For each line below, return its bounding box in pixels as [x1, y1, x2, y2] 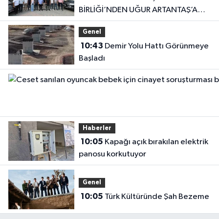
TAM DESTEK [78, 18, 125, 26]
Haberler [82, 125, 111, 131]
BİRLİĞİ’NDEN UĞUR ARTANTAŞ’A [78, 5, 197, 14]
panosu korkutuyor [78, 150, 146, 159]
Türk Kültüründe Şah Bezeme [104, 192, 209, 201]
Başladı [78, 54, 105, 63]
